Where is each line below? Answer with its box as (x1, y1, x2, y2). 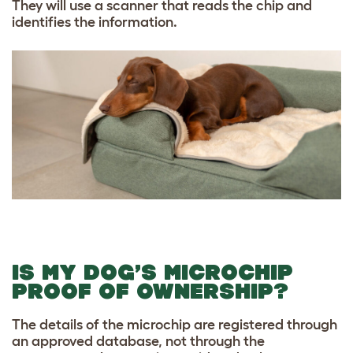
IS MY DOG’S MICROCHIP (12, 260, 293, 285)
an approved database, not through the (12, 333, 265, 350)
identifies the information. (12, 13, 177, 30)
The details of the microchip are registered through (12, 317, 337, 333)
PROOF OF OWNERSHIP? (12, 279, 288, 304)
